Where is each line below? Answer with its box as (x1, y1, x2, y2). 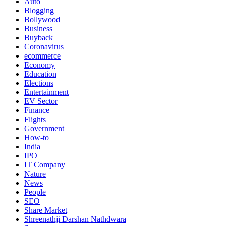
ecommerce (24, 51, 61, 61)
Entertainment (24, 88, 69, 97)
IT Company (24, 160, 65, 169)
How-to (24, 133, 49, 142)
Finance (24, 106, 49, 115)
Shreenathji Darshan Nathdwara (24, 215, 126, 224)
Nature (24, 169, 46, 179)
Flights (24, 115, 46, 124)
